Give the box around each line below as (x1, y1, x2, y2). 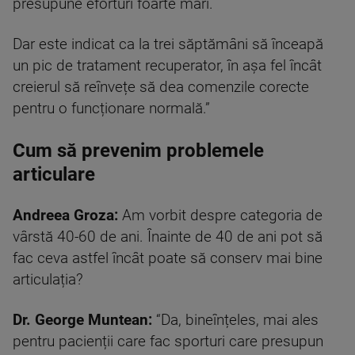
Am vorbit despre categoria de (122, 207, 323, 224)
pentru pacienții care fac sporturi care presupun (13, 333, 323, 350)
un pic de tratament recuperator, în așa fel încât (13, 57, 322, 74)
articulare (13, 163, 95, 185)
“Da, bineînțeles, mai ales (152, 311, 319, 329)
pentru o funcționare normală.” (13, 100, 210, 117)
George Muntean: (35, 311, 152, 329)
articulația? (13, 271, 83, 288)
